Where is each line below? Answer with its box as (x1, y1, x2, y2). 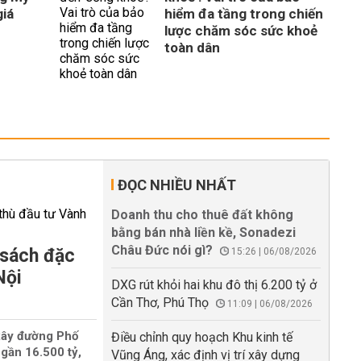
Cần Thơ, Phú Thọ (111, 295, 209, 310)
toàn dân (164, 39, 220, 56)
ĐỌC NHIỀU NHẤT (118, 176, 236, 193)
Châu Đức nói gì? (111, 243, 213, 258)
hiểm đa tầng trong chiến (164, 6, 323, 22)
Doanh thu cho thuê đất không (111, 207, 293, 222)
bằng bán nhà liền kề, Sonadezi (111, 225, 296, 240)
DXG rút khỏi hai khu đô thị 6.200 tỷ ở (111, 277, 317, 293)
